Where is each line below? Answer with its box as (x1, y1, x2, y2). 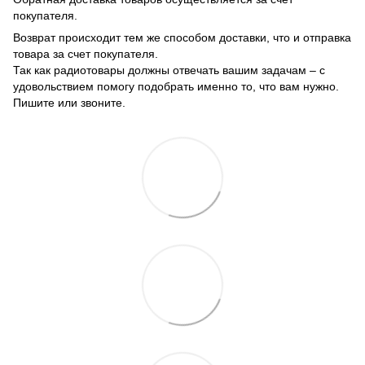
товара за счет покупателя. (13, 47, 158, 61)
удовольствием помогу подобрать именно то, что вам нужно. (13, 80, 339, 94)
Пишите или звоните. (13, 96, 125, 110)
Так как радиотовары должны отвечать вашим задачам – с (13, 64, 325, 77)
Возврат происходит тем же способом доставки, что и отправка (13, 31, 351, 45)
